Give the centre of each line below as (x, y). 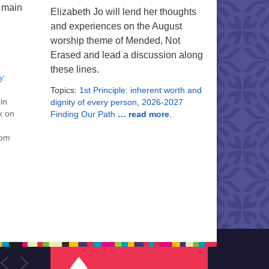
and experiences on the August (116, 26)
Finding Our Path (84, 114)
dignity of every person (93, 102)
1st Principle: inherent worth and (140, 90)
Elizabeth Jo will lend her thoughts (123, 12)
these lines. (74, 69)
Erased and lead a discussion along (126, 55)
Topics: (65, 90)
